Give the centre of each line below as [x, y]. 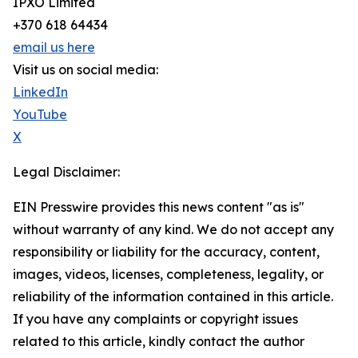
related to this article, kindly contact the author [159, 341]
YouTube [40, 114]
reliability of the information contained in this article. [173, 296]
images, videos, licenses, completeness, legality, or [168, 274]
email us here [54, 47]
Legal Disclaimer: [66, 172]
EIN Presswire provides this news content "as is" [159, 207]
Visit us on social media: [86, 70]
